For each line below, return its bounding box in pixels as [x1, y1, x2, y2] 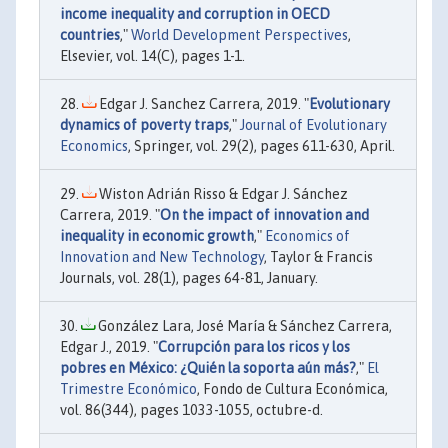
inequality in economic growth [60, 227, 254, 244]
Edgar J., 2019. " [60, 338, 158, 355]
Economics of [265, 227, 350, 244]
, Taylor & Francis [264, 248, 373, 265]
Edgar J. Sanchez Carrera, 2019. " [96, 95, 309, 112]
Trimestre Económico [60, 380, 197, 397]
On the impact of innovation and [160, 206, 369, 223]
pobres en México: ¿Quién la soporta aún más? [60, 359, 356, 376]
